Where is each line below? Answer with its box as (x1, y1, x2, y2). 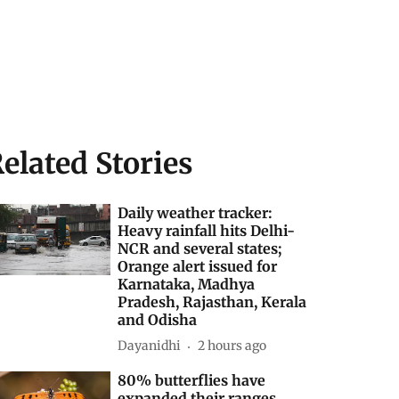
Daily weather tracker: (118, 203, 273, 222)
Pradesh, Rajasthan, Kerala (118, 292, 307, 311)
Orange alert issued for (118, 256, 278, 275)
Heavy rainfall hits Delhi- (118, 221, 296, 240)
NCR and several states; (118, 239, 283, 257)
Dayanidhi (118, 338, 182, 354)
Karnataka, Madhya (118, 274, 256, 293)
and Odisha (118, 310, 198, 329)
